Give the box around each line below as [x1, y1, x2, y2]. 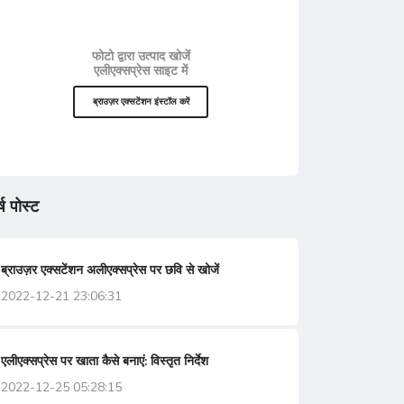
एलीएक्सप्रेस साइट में [94, 62, 188, 79]
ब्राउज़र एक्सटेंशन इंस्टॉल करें [92, 95, 189, 108]
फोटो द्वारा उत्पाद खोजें [91, 48, 190, 65]
